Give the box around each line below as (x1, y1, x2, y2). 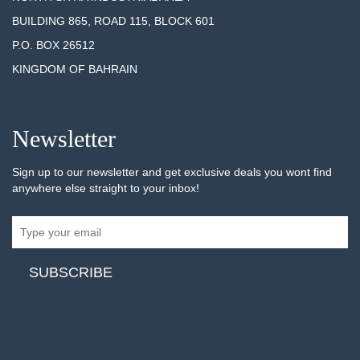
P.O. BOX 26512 (12, 38, 95, 51)
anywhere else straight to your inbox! (12, 181, 199, 194)
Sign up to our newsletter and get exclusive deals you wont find (12, 165, 332, 178)
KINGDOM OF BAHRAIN (12, 62, 141, 76)
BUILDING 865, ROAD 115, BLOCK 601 (12, 14, 215, 27)
